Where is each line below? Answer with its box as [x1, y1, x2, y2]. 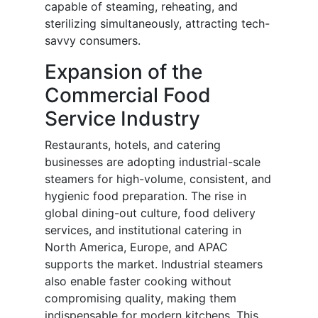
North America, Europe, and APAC [45, 240, 228, 255]
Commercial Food [45, 83, 211, 108]
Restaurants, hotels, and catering [45, 138, 221, 153]
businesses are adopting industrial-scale [45, 155, 261, 170]
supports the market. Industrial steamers [45, 257, 263, 272]
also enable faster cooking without [45, 274, 231, 289]
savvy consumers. [45, 33, 141, 48]
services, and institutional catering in [45, 223, 241, 238]
